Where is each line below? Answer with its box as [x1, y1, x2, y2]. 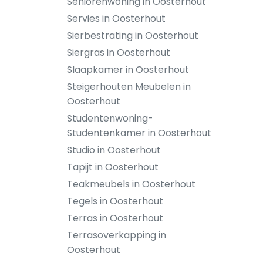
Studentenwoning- [67, 112, 153, 125]
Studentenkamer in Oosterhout [67, 126, 211, 140]
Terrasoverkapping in [67, 228, 166, 242]
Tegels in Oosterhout [67, 194, 163, 208]
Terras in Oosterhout [67, 211, 163, 225]
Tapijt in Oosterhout [67, 160, 159, 174]
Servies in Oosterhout [67, 12, 166, 25]
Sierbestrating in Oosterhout [67, 29, 198, 42]
